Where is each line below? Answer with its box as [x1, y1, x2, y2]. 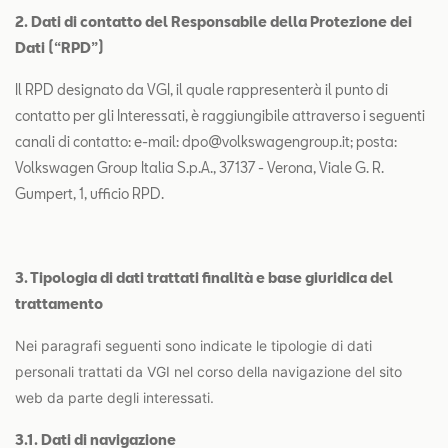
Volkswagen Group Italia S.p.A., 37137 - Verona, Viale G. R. [15, 159, 384, 176]
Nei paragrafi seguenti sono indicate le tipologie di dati [15, 337, 372, 354]
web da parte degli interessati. [15, 389, 214, 406]
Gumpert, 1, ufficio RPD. [15, 185, 164, 202]
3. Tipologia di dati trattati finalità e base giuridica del [15, 269, 393, 286]
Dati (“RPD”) [15, 39, 104, 56]
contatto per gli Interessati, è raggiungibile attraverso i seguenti [15, 107, 425, 124]
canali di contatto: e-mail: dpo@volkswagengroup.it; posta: [15, 133, 397, 150]
